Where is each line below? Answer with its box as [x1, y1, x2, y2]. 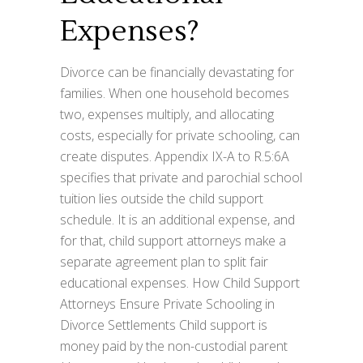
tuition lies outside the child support [60, 189, 263, 207]
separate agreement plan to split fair [60, 252, 268, 271]
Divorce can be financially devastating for [60, 62, 294, 81]
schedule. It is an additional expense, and [60, 210, 295, 228]
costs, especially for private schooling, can [60, 126, 300, 144]
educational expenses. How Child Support [60, 273, 300, 292]
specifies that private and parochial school [60, 168, 302, 186]
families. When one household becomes [60, 83, 289, 102]
